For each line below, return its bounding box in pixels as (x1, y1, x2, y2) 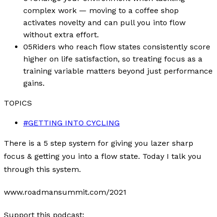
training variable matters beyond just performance (23, 66, 213, 76)
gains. (23, 78, 45, 88)
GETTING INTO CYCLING (28, 118, 120, 127)
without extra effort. (23, 30, 99, 39)
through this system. (4, 164, 81, 174)
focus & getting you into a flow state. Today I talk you (4, 151, 201, 161)
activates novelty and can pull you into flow (23, 17, 186, 27)
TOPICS (4, 98, 32, 108)
